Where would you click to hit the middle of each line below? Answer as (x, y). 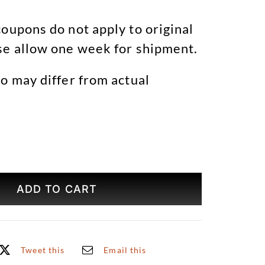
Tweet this (43, 250)
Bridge (71, 182)
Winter (72, 196)
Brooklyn (77, 167)
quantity (76, 238)
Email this (125, 250)
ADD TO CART (56, 189)
